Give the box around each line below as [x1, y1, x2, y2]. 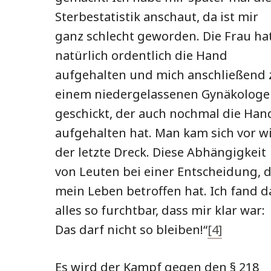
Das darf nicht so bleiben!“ [55, 221, 207, 238]
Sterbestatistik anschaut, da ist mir [55, 8, 258, 25]
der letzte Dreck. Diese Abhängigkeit [55, 143, 266, 160]
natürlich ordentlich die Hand [55, 47, 227, 64]
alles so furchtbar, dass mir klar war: [55, 201, 265, 218]
